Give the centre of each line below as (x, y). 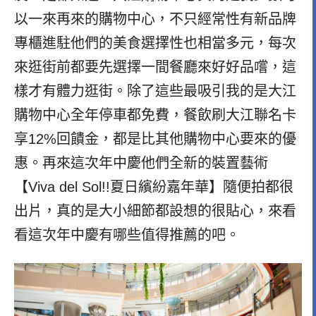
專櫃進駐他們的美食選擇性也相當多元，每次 (155, 43)
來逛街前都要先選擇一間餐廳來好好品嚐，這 (155, 67)
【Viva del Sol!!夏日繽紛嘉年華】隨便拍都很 (154, 187)
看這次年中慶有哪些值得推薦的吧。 (127, 235)
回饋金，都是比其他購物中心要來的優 (176, 139)
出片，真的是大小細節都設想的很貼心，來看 (155, 211)
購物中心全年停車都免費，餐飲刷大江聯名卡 (155, 115)
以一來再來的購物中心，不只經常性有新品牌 (155, 19)
